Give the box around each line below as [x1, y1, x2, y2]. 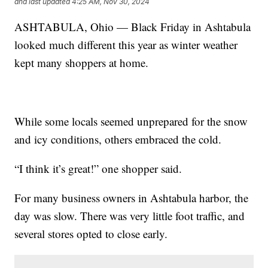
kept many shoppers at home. [14, 54, 149, 70]
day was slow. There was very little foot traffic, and [14, 208, 245, 223]
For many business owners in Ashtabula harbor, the [14, 190, 249, 205]
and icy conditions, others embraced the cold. [14, 131, 222, 147]
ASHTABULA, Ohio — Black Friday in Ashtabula [14, 19, 251, 34]
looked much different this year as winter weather [14, 36, 238, 52]
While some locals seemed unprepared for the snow [14, 113, 248, 129]
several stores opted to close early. [14, 226, 168, 241]
